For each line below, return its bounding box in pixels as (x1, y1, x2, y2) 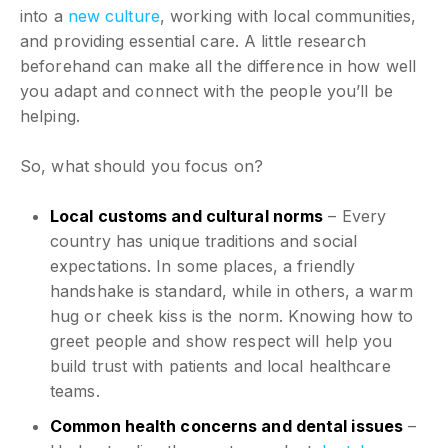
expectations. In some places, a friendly (50, 255, 356, 276)
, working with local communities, (159, 5, 417, 26)
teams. (50, 380, 100, 401)
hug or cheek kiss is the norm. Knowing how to (50, 305, 414, 326)
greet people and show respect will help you (50, 330, 393, 351)
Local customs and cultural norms (50, 205, 324, 226)
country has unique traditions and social (50, 230, 358, 251)
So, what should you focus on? (20, 155, 263, 176)
